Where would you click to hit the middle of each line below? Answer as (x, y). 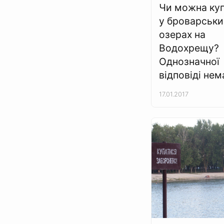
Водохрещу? (189, 48)
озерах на (182, 34)
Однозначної (189, 61)
